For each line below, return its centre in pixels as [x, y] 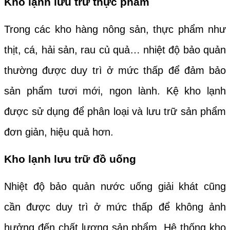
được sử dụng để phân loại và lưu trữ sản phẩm [115, 111]
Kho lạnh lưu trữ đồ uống [70, 159]
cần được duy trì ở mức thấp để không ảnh [115, 207]
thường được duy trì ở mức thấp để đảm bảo [115, 70]
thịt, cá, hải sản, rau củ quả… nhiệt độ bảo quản [115, 50]
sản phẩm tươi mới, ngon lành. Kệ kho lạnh [115, 91]
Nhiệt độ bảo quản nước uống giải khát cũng [115, 186]
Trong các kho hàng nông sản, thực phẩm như [115, 29]
